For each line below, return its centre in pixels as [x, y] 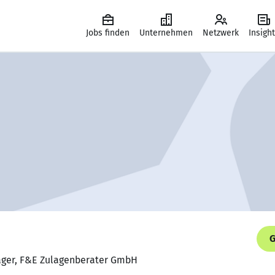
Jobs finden [108, 33]
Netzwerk [221, 33]
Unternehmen [166, 33]
